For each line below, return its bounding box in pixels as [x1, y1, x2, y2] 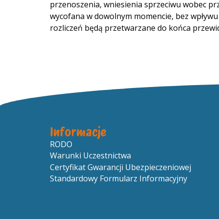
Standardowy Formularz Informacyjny [50, 173, 187, 184]
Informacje [50, 125, 107, 140]
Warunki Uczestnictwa [50, 150, 131, 161]
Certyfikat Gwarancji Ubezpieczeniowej [50, 161, 191, 173]
